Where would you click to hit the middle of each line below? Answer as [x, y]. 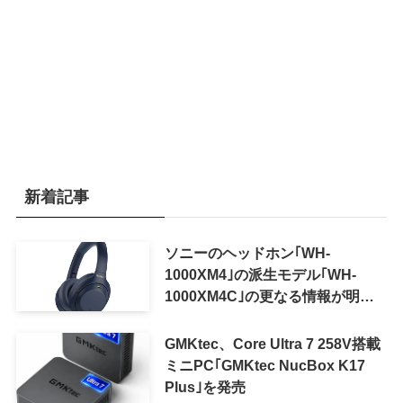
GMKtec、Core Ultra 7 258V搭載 [272, 344]
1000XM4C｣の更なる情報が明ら [269, 296]
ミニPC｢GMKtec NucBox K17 [264, 366]
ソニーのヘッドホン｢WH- [247, 252]
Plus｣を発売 [205, 387]
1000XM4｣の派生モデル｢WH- [260, 274]
